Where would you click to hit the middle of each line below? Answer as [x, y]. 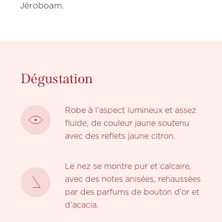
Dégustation [57, 79]
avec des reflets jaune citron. [120, 136]
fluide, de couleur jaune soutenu [127, 123]
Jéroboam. [42, 6]
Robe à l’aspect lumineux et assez [130, 111]
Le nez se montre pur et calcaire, [128, 166]
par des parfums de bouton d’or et [132, 192]
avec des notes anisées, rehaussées [133, 179]
